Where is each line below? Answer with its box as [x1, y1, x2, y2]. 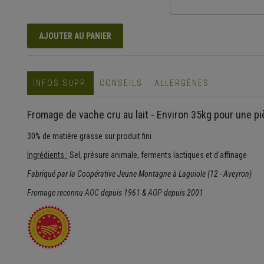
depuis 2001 [161, 188, 203, 198]
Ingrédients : [27, 150, 68, 160]
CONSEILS [99, 78, 143, 88]
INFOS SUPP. [32, 78, 88, 88]
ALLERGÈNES [154, 78, 209, 88]
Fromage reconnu [27, 188, 85, 198]
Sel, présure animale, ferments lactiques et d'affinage [67, 150, 247, 160]
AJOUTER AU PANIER [38, 31, 111, 41]
